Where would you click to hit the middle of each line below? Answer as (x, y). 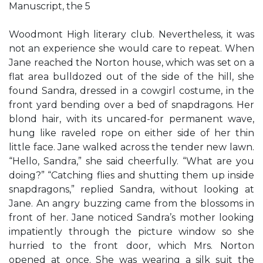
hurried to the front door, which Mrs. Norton (131, 246)
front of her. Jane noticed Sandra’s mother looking (131, 218)
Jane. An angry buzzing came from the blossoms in (131, 203)
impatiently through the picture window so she (131, 232)
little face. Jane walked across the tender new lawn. (131, 147)
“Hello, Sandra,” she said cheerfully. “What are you (131, 161)
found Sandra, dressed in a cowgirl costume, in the (131, 91)
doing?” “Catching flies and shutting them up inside (131, 175)
